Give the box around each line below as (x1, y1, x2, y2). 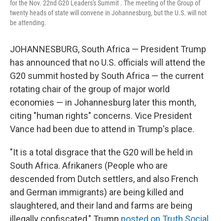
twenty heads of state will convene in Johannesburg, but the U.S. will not (10, 8, 207, 17)
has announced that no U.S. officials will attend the (10, 57, 205, 68)
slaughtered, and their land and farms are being (10, 200, 192, 211)
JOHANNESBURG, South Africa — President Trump (10, 43, 206, 54)
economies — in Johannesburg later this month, (10, 97, 196, 108)
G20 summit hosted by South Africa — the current (10, 70, 204, 81)
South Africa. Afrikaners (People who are (10, 160, 168, 171)
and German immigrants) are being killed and (10, 186, 184, 197)
